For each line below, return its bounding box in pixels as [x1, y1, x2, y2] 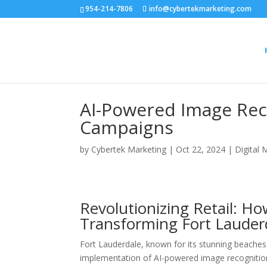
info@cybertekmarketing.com [149, 4, 252, 14]
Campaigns [80, 115, 174, 139]
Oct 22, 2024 [176, 144, 226, 155]
